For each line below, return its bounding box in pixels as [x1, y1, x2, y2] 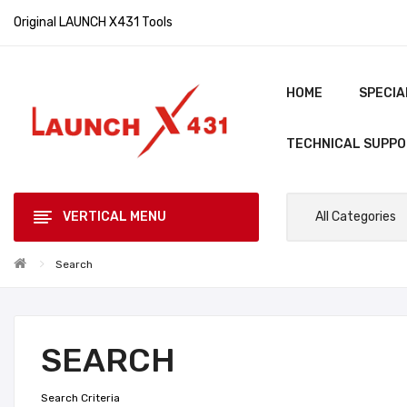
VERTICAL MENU [63, 208, 166, 224]
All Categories [315, 208, 396, 224]
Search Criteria [41, 391, 120, 404]
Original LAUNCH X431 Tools [14, 15, 173, 30]
